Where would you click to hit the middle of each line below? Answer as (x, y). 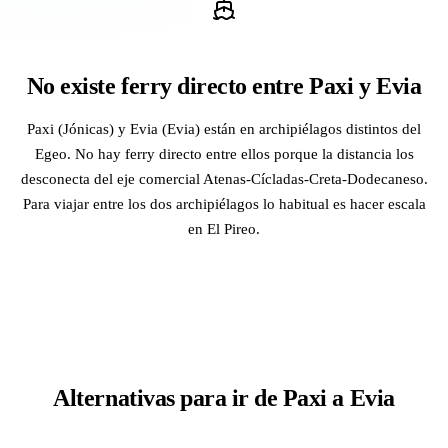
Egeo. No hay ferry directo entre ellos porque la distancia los (224, 153)
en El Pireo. (224, 228)
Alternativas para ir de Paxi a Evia (224, 397)
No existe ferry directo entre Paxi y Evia (224, 85)
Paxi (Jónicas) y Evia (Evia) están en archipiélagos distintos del (224, 128)
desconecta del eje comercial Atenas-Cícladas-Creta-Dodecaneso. (224, 178)
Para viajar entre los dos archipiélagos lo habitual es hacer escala (224, 203)
